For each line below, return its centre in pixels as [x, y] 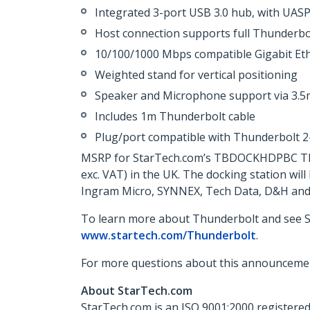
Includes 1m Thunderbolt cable [175, 116]
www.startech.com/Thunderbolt [168, 235]
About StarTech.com [137, 291]
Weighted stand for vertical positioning [196, 75]
